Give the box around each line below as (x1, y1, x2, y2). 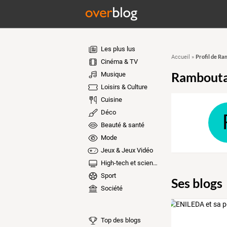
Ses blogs (171, 175, 222, 191)
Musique (99, 70, 126, 78)
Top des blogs (99, 216, 141, 224)
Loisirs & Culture (99, 83, 147, 91)
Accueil (171, 54, 190, 60)
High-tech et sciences (99, 159, 153, 167)
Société (99, 184, 123, 192)
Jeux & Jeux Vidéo (99, 146, 153, 154)
